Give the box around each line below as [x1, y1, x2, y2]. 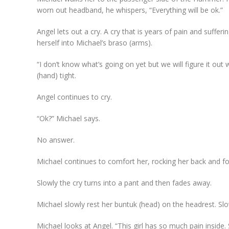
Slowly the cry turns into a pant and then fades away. [37, 177, 212, 188]
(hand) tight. [37, 70, 76, 80]
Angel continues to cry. [37, 91, 112, 102]
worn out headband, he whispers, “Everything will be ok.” [37, 5, 223, 15]
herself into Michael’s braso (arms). [37, 37, 152, 48]
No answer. [37, 134, 75, 145]
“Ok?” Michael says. [37, 113, 100, 123]
